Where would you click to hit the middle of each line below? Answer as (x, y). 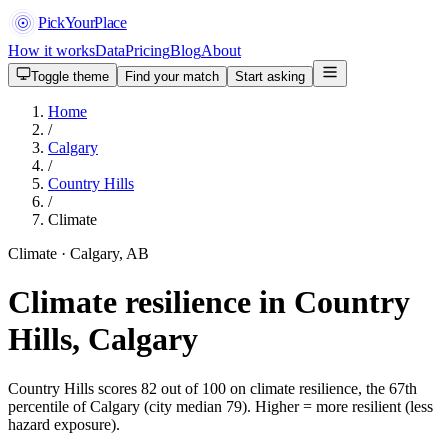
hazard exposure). (64, 424)
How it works (51, 50)
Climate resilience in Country (209, 302)
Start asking (270, 76)
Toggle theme (70, 76)
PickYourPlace (82, 22)
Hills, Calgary (103, 339)
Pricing (147, 50)
